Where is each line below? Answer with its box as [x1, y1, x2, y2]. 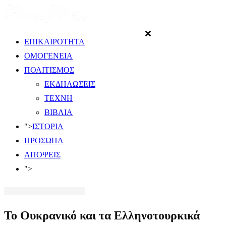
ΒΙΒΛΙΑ [44, 108, 73, 117]
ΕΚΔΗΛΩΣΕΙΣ [44, 80, 95, 88]
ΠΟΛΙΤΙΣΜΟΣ [24, 66, 74, 74]
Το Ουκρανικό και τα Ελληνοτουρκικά [4, 208, 200, 222]
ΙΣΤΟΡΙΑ [32, 122, 64, 131]
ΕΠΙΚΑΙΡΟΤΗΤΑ [24, 37, 85, 46]
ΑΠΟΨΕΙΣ [24, 150, 61, 159]
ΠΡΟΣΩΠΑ [24, 136, 64, 145]
